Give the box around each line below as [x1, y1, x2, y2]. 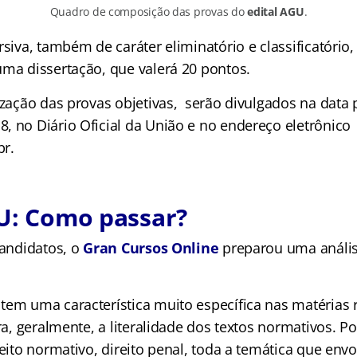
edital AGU [247, 3, 304, 19]
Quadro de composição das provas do [49, 3, 248, 19]
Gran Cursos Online [79, 237, 223, 257]
